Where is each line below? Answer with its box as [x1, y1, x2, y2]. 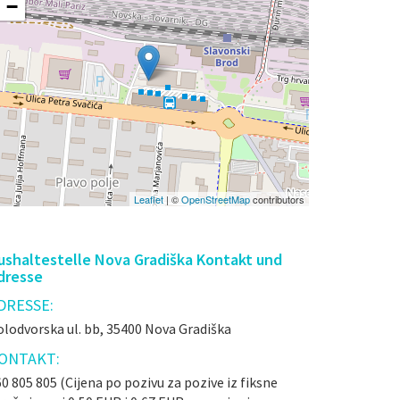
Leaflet [134, 192, 163, 206]
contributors [250, 192, 304, 206]
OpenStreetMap [181, 192, 250, 206]
